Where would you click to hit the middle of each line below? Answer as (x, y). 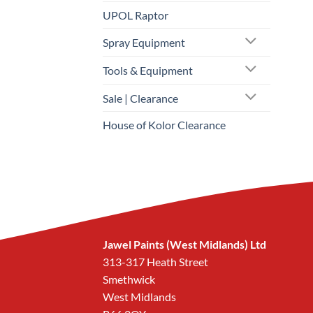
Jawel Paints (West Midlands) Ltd (184, 245)
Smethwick (129, 279)
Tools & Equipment (148, 70)
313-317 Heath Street (155, 262)
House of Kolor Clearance (164, 125)
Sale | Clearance (140, 98)
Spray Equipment (144, 42)
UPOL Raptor (136, 15)
